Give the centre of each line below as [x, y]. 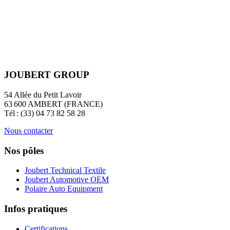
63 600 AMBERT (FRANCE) [53, 104]
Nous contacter [28, 130]
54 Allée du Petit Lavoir [43, 94]
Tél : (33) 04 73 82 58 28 [45, 113]
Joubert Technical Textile [65, 170]
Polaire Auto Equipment [64, 189]
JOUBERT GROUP [47, 75]
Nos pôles [24, 150]
